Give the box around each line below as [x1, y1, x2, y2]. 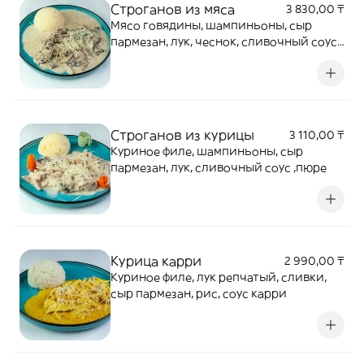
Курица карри [110, 253, 201, 269]
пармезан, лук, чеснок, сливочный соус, [110, 34, 340, 49]
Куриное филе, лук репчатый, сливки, [110, 270, 327, 284]
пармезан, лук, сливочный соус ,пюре [110, 160, 327, 175]
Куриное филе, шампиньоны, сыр [110, 144, 303, 158]
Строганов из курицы [110, 127, 254, 143]
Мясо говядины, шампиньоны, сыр [110, 18, 312, 32]
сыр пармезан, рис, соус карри [110, 286, 287, 301]
